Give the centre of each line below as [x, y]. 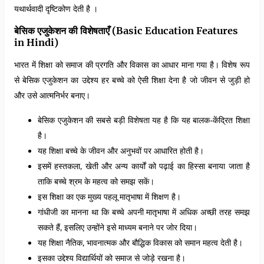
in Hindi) [36, 43]
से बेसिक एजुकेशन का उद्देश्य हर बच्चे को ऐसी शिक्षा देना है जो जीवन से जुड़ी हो [132, 80]
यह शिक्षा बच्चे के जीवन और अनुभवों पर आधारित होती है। [121, 150]
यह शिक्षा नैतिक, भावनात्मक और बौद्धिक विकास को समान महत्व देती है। [140, 242]
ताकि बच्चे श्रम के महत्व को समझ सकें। [96, 181]
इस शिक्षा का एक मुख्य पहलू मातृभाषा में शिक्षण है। [109, 196]
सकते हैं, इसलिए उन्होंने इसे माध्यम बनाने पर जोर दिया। [118, 227]
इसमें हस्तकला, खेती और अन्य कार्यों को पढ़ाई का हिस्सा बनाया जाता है [144, 166]
